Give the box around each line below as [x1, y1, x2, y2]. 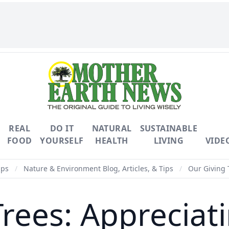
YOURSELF [40, 135, 84, 146]
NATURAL [91, 123, 132, 134]
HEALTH [95, 135, 128, 146]
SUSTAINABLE [140, 123, 197, 134]
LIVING [153, 135, 184, 146]
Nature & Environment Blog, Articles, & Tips [24, 164, 173, 173]
